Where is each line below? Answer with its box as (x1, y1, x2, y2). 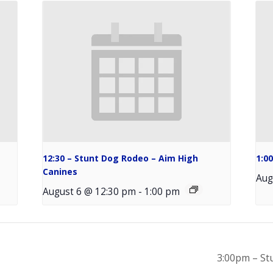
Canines (43, 165, 78, 177)
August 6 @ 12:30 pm (43, 184, 136, 198)
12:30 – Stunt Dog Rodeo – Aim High (43, 152, 199, 164)
